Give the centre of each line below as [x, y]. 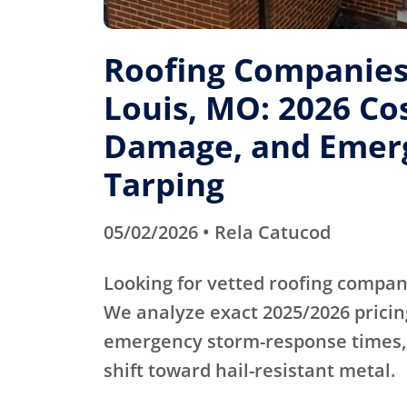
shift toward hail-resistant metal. [249, 370]
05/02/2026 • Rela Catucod [217, 232]
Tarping [164, 184]
